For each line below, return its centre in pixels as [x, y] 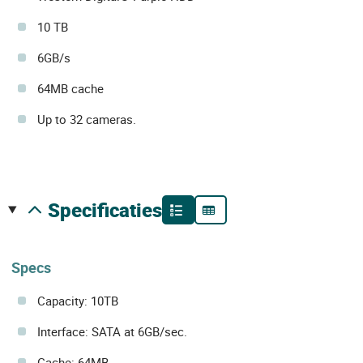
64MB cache [70, 88]
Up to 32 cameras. [87, 119]
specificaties [111, 210]
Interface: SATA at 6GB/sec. [112, 332]
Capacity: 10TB [78, 301]
